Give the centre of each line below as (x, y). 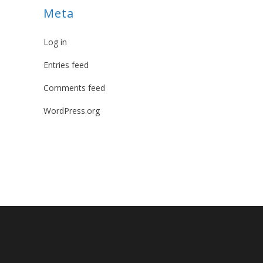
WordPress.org (72, 111)
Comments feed (74, 88)
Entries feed (66, 65)
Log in (55, 42)
